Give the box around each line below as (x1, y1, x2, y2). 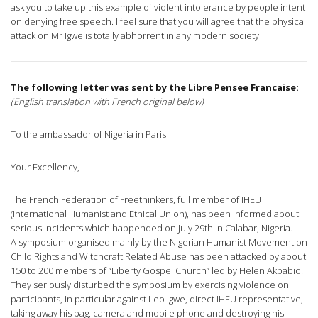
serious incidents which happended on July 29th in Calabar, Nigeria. (11, 221, 292, 235)
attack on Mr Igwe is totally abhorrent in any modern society (11, 29, 259, 43)
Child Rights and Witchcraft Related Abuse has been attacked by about (11, 250, 306, 263)
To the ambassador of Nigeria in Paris (11, 128, 166, 141)
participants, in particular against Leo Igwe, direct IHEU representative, (11, 292, 303, 306)
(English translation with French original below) (11, 95, 204, 109)
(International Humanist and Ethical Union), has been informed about (11, 207, 299, 221)
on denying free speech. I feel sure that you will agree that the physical (11, 15, 306, 28)
